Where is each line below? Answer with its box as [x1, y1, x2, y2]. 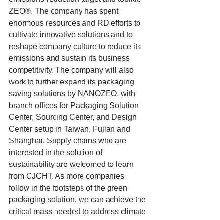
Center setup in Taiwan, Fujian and [9, 124, 132, 133]
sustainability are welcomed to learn [9, 160, 136, 168]
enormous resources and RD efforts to [9, 18, 142, 27]
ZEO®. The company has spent [9, 6, 120, 15]
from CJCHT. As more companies [9, 171, 126, 180]
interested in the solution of [9, 148, 104, 157]
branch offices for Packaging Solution [9, 101, 140, 110]
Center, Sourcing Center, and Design [9, 112, 138, 121]
